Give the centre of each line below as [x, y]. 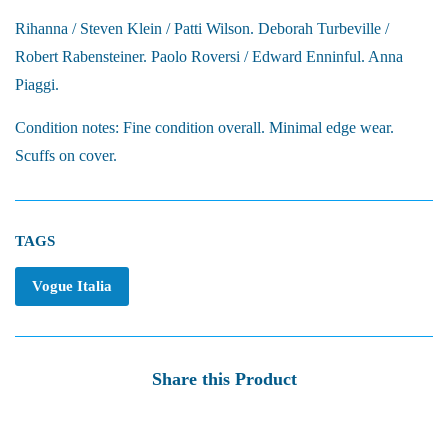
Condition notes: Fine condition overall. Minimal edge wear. [204, 128]
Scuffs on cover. [66, 156]
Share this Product [224, 379]
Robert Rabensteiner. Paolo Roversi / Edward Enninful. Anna [209, 57]
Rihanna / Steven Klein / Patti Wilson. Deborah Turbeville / [202, 29]
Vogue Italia [72, 286]
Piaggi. [37, 85]
